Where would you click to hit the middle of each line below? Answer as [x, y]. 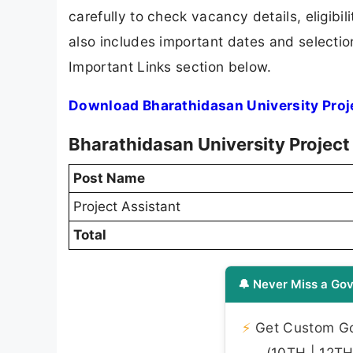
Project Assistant [127, 206]
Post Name [109, 178]
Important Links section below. [170, 66]
